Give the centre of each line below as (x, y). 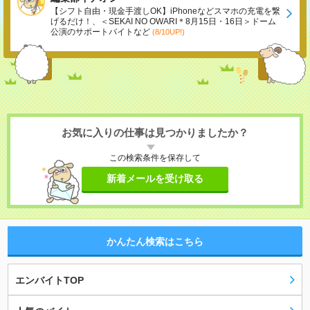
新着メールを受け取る (155, 179)
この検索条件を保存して (155, 158)
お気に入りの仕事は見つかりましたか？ (155, 133)
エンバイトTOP (49, 281)
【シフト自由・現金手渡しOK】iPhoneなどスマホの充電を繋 (165, 11)
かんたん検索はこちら (155, 242)
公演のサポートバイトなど (100, 32)
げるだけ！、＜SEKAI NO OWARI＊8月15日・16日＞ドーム (163, 22)
